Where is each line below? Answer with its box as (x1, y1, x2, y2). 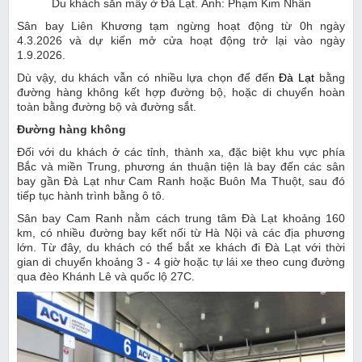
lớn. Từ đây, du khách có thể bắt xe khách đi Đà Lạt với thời (17, 240, 345, 254)
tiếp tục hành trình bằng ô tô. (17, 188, 165, 202)
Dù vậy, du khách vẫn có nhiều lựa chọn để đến (17, 70, 280, 84)
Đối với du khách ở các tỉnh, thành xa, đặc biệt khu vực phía (17, 145, 345, 158)
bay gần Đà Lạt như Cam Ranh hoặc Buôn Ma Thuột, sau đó (17, 174, 345, 187)
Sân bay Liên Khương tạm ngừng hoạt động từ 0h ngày (17, 19, 345, 32)
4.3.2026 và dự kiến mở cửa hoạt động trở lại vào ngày (17, 33, 345, 47)
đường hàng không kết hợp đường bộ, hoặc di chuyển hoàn (17, 85, 345, 99)
